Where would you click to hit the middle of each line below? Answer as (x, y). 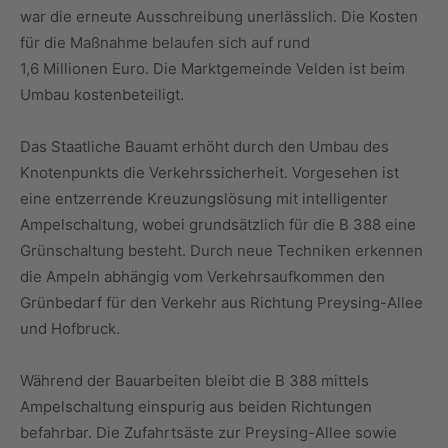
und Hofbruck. (70, 329)
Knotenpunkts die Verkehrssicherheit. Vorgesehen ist (209, 173)
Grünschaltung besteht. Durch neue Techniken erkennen (221, 251)
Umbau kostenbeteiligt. (102, 95)
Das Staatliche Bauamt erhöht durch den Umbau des (204, 147)
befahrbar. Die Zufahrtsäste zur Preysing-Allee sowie (208, 433)
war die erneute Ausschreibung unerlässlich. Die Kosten (219, 17)
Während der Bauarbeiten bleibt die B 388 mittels (194, 381)
